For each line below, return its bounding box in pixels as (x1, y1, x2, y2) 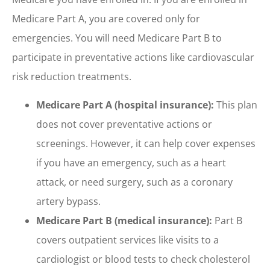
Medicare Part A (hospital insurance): (36, 98, 214, 111)
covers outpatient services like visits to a (36, 233, 219, 246)
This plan (214, 98, 257, 111)
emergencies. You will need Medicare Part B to (12, 31, 222, 45)
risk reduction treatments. (12, 70, 131, 84)
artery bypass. (36, 194, 103, 208)
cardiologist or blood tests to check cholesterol (36, 252, 250, 266)
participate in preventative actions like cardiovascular (12, 51, 254, 64)
